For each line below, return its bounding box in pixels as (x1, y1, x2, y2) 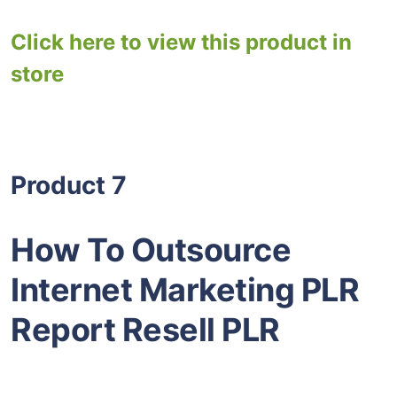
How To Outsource (11, 230, 291, 270)
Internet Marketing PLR (11, 270, 359, 310)
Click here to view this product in (11, 28, 352, 55)
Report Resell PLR (11, 310, 280, 350)
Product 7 (11, 170, 127, 201)
